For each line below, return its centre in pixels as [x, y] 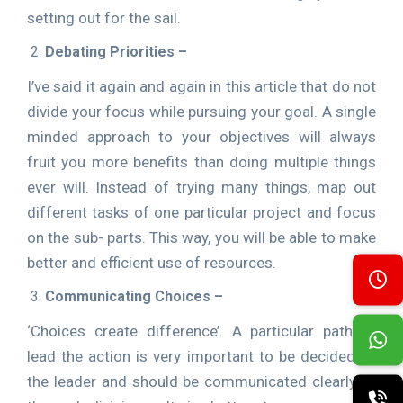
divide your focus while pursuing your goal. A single [201, 112]
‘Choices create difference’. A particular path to [201, 331]
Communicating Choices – [134, 296]
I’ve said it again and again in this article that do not [201, 86]
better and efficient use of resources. [152, 263]
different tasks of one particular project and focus [201, 212]
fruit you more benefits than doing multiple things [201, 162]
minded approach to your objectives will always [201, 137]
